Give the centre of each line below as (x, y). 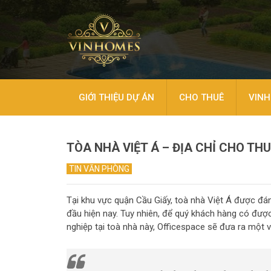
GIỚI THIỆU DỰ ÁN (116, 97)
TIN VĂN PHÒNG (99, 169)
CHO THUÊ (201, 97)
